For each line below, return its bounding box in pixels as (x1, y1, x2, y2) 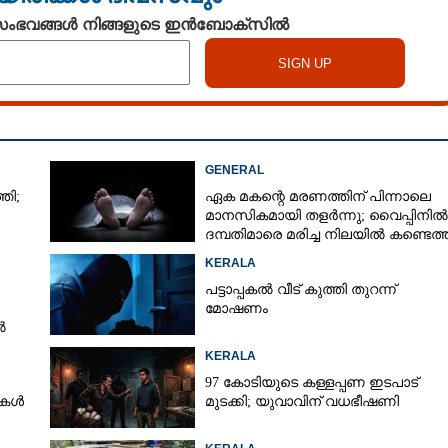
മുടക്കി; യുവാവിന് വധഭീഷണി (204, 394, 399, 409)
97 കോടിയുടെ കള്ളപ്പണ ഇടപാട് (204, 375, 418, 390)
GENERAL (204, 163, 264, 177)
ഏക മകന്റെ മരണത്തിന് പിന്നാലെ (204, 189, 431, 204)
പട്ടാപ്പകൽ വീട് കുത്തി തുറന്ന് (204, 282, 396, 297)
